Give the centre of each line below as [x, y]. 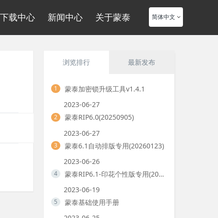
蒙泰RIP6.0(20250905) [99, 117]
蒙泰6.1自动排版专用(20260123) [114, 145]
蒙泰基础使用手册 [92, 202]
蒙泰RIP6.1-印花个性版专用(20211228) [161, 174]
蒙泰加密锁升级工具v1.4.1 [105, 89]
